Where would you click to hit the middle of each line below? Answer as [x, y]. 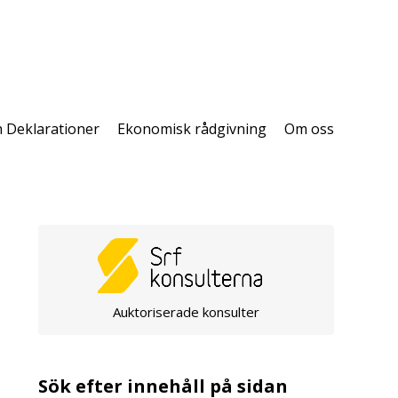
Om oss [309, 128]
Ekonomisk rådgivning [192, 128]
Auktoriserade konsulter [186, 312]
